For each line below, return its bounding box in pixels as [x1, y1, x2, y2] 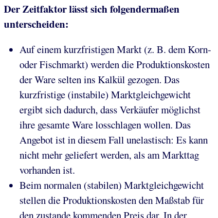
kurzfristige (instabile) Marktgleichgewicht [19, 88, 191, 102]
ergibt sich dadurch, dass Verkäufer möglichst [19, 103, 200, 117]
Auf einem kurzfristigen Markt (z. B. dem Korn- [19, 42, 211, 56]
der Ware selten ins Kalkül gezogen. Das [19, 73, 180, 87]
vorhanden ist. [19, 163, 75, 177]
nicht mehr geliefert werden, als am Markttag [19, 148, 199, 162]
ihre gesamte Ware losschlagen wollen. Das [19, 118, 191, 132]
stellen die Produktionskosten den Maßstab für [19, 193, 204, 207]
